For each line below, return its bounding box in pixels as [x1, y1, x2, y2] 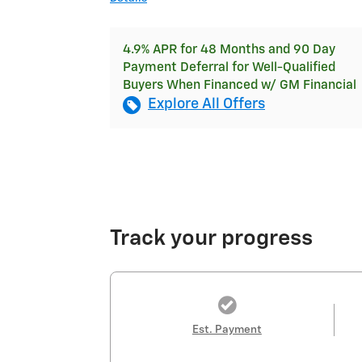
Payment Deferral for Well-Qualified [123, 61, 335, 74]
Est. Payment [192, 324, 262, 336]
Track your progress [110, 228, 313, 250]
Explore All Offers [148, 97, 265, 112]
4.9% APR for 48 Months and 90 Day [123, 44, 335, 57]
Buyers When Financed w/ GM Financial [123, 79, 356, 92]
